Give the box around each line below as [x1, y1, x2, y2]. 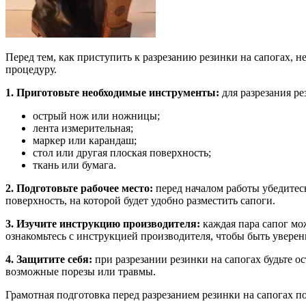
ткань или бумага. [33, 159, 116, 171]
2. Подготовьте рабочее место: [5, 182, 153, 195]
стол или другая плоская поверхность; [33, 147, 211, 159]
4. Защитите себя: [5, 253, 92, 266]
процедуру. [5, 64, 57, 76]
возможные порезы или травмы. [5, 266, 156, 278]
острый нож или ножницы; [33, 110, 160, 122]
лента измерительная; [33, 122, 133, 135]
